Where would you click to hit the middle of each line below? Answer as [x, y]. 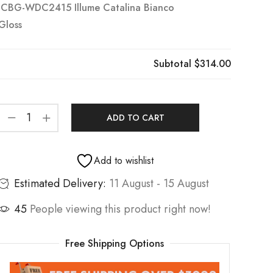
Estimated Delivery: [60, 183]
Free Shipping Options [115, 243]
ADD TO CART [135, 117]
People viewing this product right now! [121, 209]
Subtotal [174, 63]
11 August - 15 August [159, 183]
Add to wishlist [124, 160]
